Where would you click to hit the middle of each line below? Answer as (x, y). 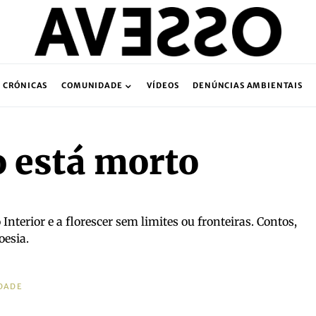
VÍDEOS (163, 85)
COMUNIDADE (92, 85)
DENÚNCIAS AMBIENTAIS (248, 85)
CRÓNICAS (25, 85)
